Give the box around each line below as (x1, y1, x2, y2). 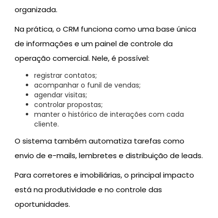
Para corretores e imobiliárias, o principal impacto (15, 170, 194, 181)
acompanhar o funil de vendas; (34, 80, 141, 91)
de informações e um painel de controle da (15, 38, 173, 49)
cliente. (34, 119, 61, 129)
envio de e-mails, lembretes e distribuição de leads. (15, 150, 203, 161)
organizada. (15, 4, 57, 15)
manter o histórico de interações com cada (34, 109, 184, 120)
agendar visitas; (34, 90, 87, 100)
